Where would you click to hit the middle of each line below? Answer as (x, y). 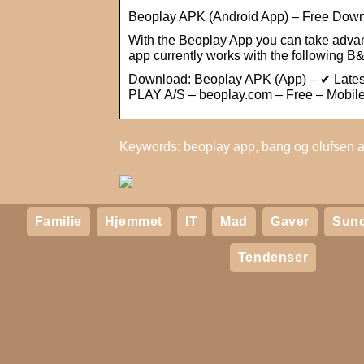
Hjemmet (134, 221)
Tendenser (273, 257)
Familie (58, 221)
